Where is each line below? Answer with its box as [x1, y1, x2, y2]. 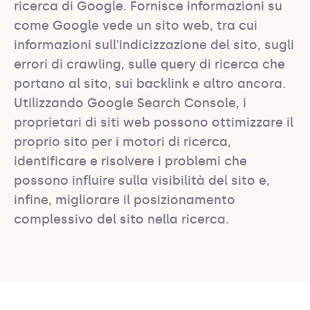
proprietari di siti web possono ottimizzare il [14, 115, 293, 130]
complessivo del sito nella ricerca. [14, 212, 229, 227]
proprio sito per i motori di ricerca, [14, 134, 231, 149]
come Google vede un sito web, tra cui [14, 18, 257, 33]
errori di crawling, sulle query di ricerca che [14, 57, 285, 72]
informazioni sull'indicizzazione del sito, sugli [14, 37, 294, 53]
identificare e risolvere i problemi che [14, 154, 247, 169]
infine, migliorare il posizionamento [14, 192, 235, 208]
